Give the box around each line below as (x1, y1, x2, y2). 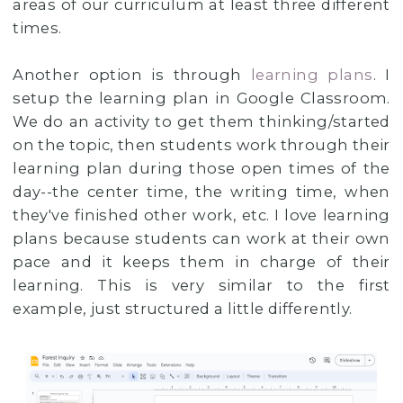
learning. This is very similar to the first (13, 276, 390, 295)
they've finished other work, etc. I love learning (13, 206, 390, 225)
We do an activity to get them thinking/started (13, 112, 390, 131)
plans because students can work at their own (13, 229, 390, 248)
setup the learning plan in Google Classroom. (13, 89, 390, 108)
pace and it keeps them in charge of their (13, 253, 390, 272)
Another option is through (13, 66, 251, 85)
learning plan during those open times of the (13, 159, 390, 178)
